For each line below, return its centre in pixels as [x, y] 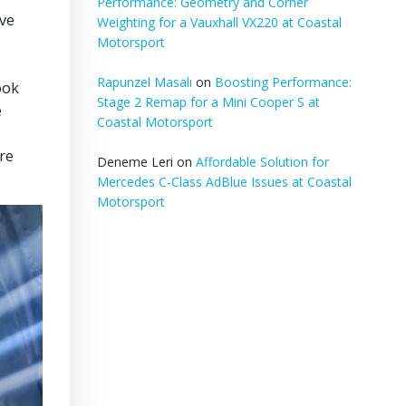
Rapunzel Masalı [144, 82]
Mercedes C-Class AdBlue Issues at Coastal [224, 182]
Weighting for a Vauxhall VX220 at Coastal [219, 22]
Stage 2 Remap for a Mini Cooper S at [208, 102]
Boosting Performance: [283, 82]
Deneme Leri [135, 162]
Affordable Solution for [262, 162]
